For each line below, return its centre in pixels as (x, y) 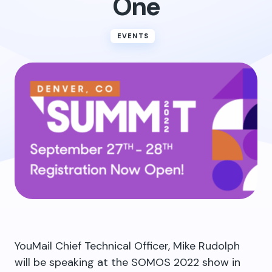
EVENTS (133, 36)
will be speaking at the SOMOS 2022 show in (127, 262)
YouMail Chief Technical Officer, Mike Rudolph (127, 246)
